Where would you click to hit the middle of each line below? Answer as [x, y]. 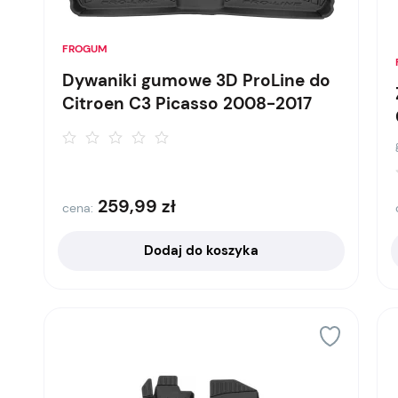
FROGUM [85, 49]
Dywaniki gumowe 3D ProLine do [197, 80]
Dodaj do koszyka [201, 251]
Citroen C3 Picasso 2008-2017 [187, 103]
